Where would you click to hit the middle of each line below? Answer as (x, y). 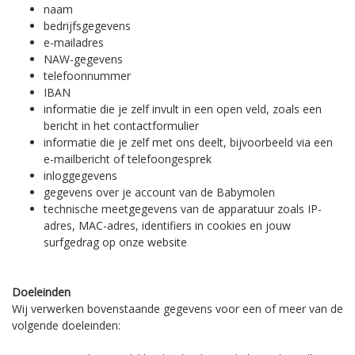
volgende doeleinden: (66, 325)
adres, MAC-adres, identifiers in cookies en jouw (167, 225)
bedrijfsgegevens (87, 26)
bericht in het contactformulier (121, 126)
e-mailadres (74, 42)
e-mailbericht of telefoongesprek (128, 159)
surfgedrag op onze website (115, 242)
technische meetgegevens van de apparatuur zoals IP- (183, 209)
